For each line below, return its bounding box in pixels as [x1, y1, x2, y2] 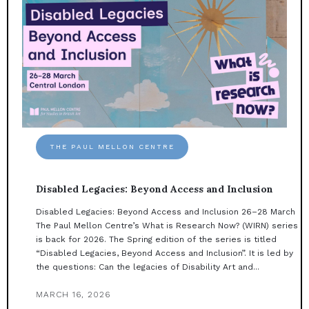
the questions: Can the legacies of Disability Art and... [36, 262, 259, 272]
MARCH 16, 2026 [36, 290, 110, 300]
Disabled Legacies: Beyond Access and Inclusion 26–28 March [36, 207, 295, 217]
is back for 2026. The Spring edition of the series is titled [36, 235, 277, 245]
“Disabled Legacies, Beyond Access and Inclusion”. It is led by [36, 248, 293, 259]
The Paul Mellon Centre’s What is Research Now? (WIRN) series [36, 221, 298, 231]
